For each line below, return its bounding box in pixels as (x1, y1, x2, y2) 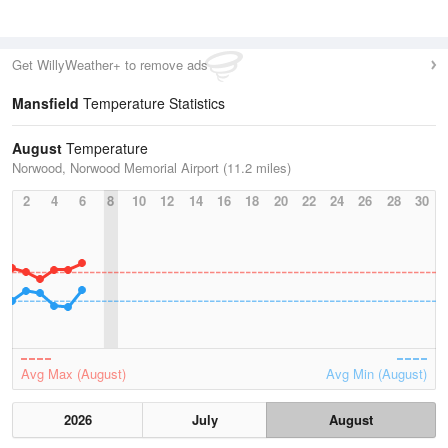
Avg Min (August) (326, 364, 427, 383)
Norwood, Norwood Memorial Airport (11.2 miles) (12, 158, 291, 177)
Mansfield (12, 93, 79, 113)
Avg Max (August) (21, 364, 126, 383)
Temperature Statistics (79, 93, 225, 113)
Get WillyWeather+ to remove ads (12, 55, 208, 74)
